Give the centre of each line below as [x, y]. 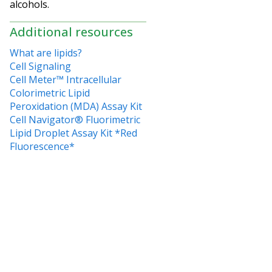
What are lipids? [46, 53]
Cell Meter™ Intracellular [66, 79]
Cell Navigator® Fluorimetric [75, 119]
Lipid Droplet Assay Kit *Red [73, 133]
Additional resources [71, 32]
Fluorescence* [42, 146]
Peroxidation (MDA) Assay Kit [76, 106]
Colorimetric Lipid [50, 93]
